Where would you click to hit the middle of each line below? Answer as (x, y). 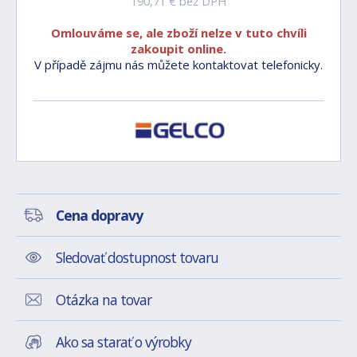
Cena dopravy (99, 216)
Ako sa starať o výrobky (124, 342)
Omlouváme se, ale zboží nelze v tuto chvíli (178, 33)
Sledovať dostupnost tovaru (137, 258)
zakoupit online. (178, 49)
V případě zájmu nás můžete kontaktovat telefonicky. (178, 65)
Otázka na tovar (104, 300)
